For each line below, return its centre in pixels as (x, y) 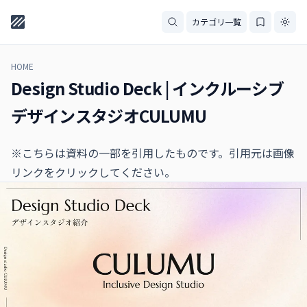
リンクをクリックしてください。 (93, 172)
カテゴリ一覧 (217, 22)
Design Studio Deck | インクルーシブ (148, 88)
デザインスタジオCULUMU (109, 115)
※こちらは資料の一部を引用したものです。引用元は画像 (153, 153)
